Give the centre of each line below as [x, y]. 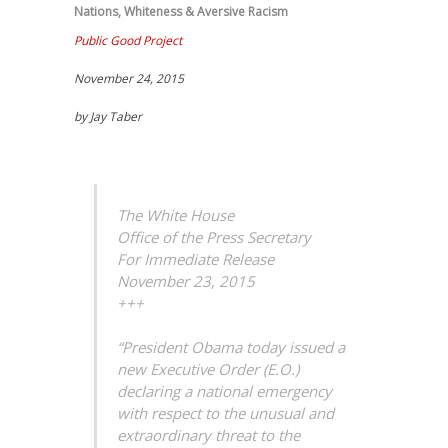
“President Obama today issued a [231, 347]
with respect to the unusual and [225, 413]
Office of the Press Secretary [214, 237]
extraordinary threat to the [208, 435]
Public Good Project [128, 40]
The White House [175, 215]
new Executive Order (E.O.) [208, 369]
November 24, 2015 [129, 78]
